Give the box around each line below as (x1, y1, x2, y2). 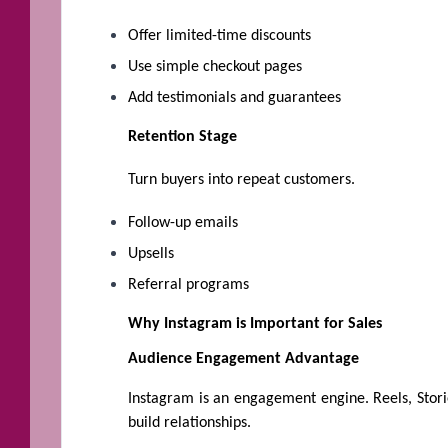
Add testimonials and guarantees (128, 90, 341, 107)
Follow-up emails (128, 214, 238, 231)
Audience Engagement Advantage (128, 350, 359, 367)
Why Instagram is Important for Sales (128, 315, 382, 332)
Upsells (128, 245, 174, 262)
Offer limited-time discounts (128, 28, 311, 45)
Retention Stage (128, 129, 237, 146)
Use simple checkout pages (128, 59, 302, 76)
